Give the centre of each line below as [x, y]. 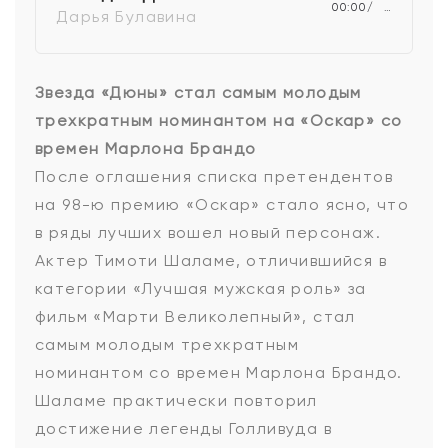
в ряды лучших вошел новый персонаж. [208, 232]
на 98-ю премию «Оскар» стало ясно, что [222, 204]
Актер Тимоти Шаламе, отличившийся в [211, 260]
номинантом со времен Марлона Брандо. [219, 372]
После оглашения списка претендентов [214, 176]
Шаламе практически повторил [176, 400]
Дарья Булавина [127, 16]
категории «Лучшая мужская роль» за [201, 288]
